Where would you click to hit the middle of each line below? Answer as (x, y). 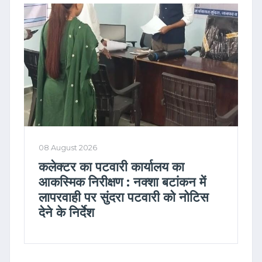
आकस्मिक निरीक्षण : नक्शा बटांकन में (122, 182)
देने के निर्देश (66, 213)
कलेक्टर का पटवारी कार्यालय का (111, 167)
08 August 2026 (68, 148)
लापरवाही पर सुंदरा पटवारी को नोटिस (124, 197)
